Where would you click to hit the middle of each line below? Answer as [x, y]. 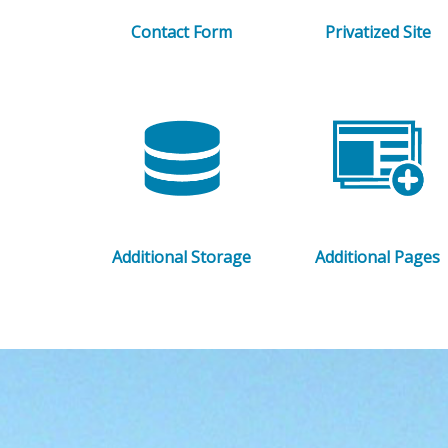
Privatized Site [377, 32]
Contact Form [182, 32]
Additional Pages [378, 257]
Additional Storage [182, 257]
